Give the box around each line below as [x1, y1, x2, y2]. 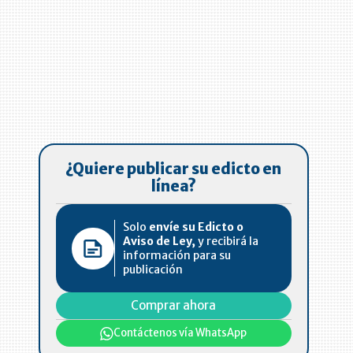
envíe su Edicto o [149, 220, 244, 235]
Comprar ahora [131, 298, 217, 314]
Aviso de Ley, [123, 234, 196, 249]
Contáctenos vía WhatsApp [113, 326, 247, 340]
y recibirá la [195, 234, 259, 249]
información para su [123, 248, 232, 263]
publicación [123, 262, 184, 277]
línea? [150, 177, 196, 196]
